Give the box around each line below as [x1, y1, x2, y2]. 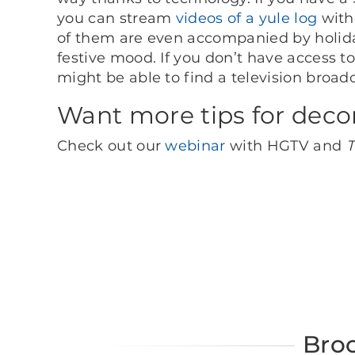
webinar [165, 136, 226, 155]
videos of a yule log [175, 9, 318, 27]
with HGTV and [225, 136, 346, 155]
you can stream [57, 9, 176, 27]
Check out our [57, 136, 166, 155]
